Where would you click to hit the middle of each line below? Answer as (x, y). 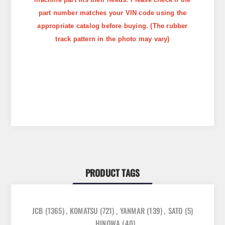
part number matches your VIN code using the (113, 13)
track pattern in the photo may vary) (113, 39)
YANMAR (132, 211)
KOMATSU (84, 211)
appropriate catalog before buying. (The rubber (113, 26)
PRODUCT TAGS (113, 173)
